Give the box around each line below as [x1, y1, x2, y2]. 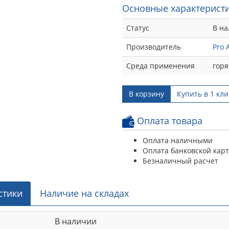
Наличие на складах [40, 187, 129, 199]
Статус [126, 22, 149, 33]
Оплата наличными [143, 135, 213, 145]
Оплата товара [134, 114, 202, 127]
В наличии [55, 215, 97, 227]
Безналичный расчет [143, 155, 218, 166]
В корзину [129, 88, 164, 99]
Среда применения [126, 60, 195, 71]
